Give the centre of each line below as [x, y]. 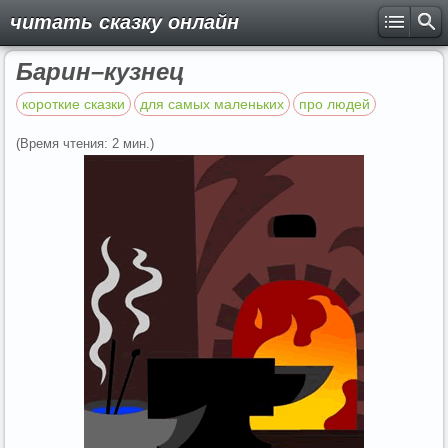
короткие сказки [73, 104]
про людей [334, 104]
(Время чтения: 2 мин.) [85, 143]
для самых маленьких [212, 104]
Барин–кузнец [100, 71]
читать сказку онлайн [124, 22]
